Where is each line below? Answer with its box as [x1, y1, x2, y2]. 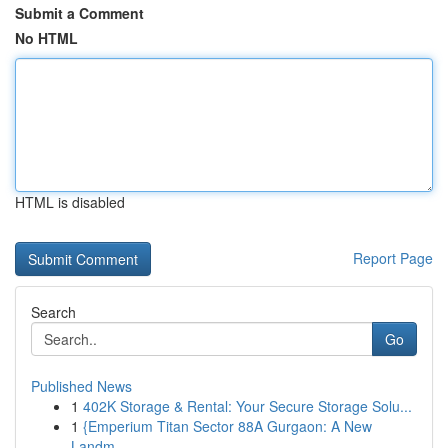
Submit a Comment [15, 3, 144, 23]
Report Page [353, 248, 433, 268]
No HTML [15, 28, 78, 48]
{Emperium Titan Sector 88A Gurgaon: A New [83, 416, 372, 436]
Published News [31, 376, 132, 396]
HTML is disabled [15, 192, 125, 212]
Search [31, 302, 76, 322]
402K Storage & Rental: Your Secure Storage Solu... [83, 396, 412, 416]
